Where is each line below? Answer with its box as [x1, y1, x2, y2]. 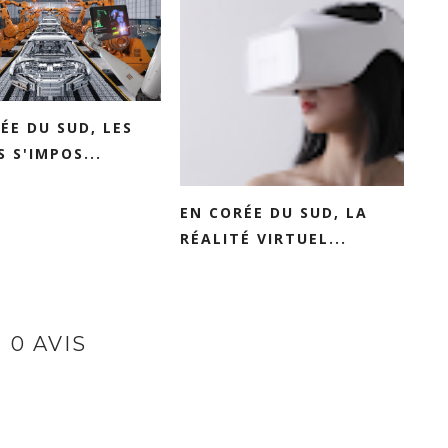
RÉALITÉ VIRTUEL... [180, 229, 347, 248]
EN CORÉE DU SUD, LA [180, 203, 368, 222]
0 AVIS [11, 332, 87, 356]
